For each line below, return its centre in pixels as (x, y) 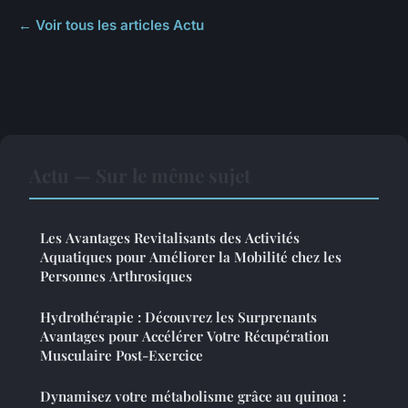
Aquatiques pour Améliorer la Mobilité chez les (191, 257)
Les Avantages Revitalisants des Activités (170, 238)
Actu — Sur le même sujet (140, 175)
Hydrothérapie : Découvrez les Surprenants (178, 317)
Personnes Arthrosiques (116, 276)
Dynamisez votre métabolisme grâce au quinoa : (193, 397)
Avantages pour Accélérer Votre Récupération (184, 337)
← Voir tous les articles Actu (111, 25)
